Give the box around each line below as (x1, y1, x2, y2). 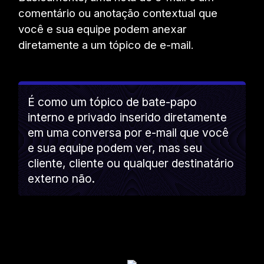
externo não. (28, 171, 95, 186)
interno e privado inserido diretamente (28, 110, 227, 124)
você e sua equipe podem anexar (18, 22, 187, 35)
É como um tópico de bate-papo (28, 94, 197, 109)
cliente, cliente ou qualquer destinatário (28, 156, 235, 170)
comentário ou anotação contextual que (18, 6, 218, 19)
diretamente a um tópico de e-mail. (18, 38, 194, 51)
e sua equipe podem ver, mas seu (28, 140, 203, 155)
